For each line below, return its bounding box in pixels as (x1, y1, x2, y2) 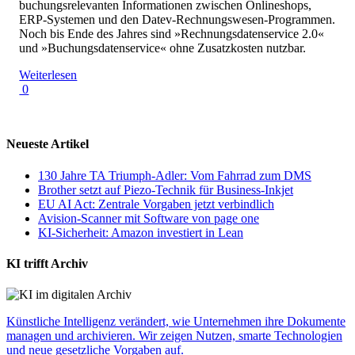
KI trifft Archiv (6, 256, 88, 270)
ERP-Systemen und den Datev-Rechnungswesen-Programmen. (19, 13, 336, 27)
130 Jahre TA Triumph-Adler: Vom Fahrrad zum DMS (38, 168, 311, 182)
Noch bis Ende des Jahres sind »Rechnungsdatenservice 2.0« (19, 27, 325, 41)
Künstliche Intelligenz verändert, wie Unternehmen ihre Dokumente (6, 315, 345, 329)
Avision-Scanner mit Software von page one (38, 211, 259, 225)
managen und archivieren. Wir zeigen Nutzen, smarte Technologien (6, 329, 342, 343)
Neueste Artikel (6, 137, 89, 151)
